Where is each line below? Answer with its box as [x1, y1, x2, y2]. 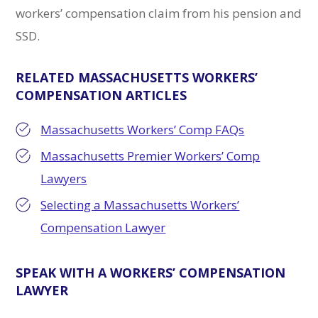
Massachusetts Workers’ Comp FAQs [40, 121, 245, 138]
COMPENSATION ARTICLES [16, 87, 187, 104]
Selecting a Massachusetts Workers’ [40, 197, 240, 213]
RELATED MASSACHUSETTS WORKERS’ [16, 69, 258, 86]
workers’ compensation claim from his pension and [16, 5, 302, 21]
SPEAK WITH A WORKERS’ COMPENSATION [16, 264, 286, 281]
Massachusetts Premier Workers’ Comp [40, 148, 261, 164]
